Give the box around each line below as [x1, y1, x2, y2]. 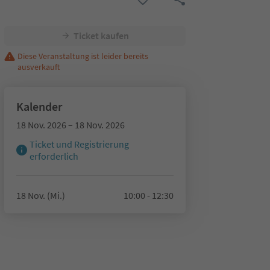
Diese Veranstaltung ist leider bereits [17, 51, 148, 61]
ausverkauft [17, 61, 60, 72]
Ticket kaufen [73, 30, 129, 42]
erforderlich [29, 150, 78, 162]
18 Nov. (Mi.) [16, 189, 65, 201]
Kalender [16, 99, 62, 114]
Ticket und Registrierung [29, 138, 129, 150]
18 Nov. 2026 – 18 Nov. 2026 [16, 119, 125, 131]
